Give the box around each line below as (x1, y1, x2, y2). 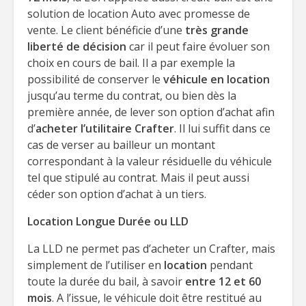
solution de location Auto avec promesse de (27, 6, 250, 21)
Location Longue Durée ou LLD (27, 214, 189, 229)
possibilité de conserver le (27, 72, 163, 87)
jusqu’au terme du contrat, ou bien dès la (27, 88, 236, 103)
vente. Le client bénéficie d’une (27, 23, 185, 38)
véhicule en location (163, 72, 270, 87)
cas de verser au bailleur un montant (27, 137, 215, 152)
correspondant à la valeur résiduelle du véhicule (27, 154, 272, 169)
